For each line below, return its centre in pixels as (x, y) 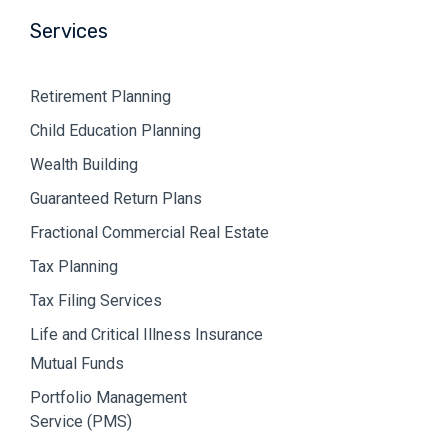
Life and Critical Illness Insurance (146, 334)
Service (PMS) (81, 421)
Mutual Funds (77, 363)
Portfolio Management (108, 397)
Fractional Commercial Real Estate (149, 232)
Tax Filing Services (96, 300)
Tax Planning (74, 266)
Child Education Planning (115, 130)
